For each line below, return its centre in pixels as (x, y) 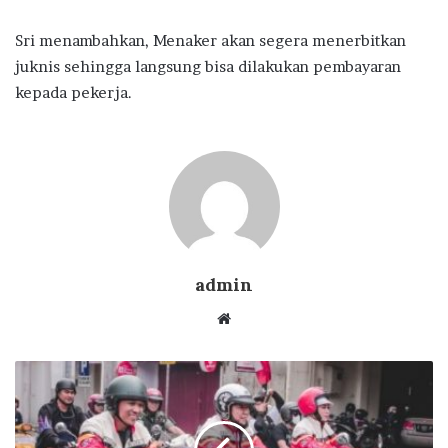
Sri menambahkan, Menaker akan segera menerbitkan (210, 41)
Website (258, 318)
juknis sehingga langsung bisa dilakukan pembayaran (208, 67)
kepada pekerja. (73, 93)
